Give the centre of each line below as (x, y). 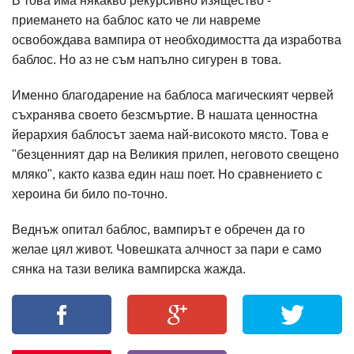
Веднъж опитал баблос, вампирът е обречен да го (158, 230)
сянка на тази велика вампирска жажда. (129, 269)
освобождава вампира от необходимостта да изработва (177, 40)
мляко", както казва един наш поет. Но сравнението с (167, 174)
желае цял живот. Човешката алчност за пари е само (167, 249)
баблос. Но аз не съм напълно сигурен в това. (148, 60)
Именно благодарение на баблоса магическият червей (173, 95)
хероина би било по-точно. (90, 194)
